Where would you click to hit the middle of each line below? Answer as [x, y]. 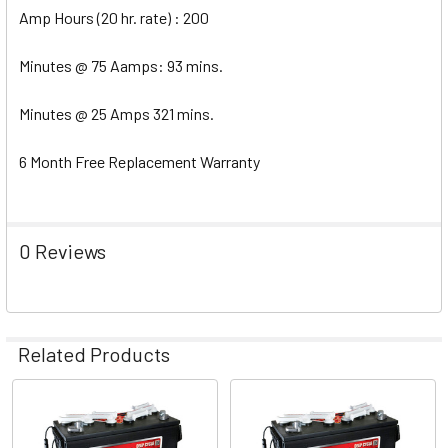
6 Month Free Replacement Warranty [141, 161]
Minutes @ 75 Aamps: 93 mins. [122, 65]
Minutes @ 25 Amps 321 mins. [116, 113]
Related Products [94, 353]
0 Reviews [62, 250]
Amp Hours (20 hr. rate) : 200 [115, 17]
